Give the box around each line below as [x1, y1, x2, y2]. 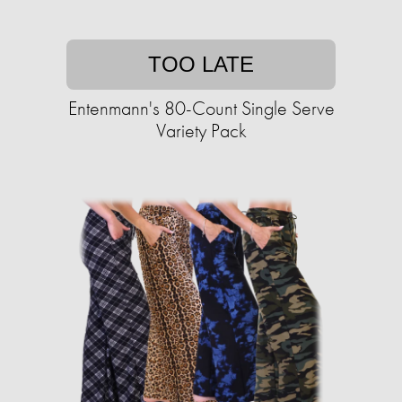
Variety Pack [155, 118, 247, 144]
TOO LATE [148, 52, 254, 76]
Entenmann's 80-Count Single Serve [67, 95, 335, 121]
